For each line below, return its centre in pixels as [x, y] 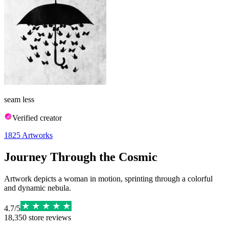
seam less [19, 99]
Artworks [37, 135]
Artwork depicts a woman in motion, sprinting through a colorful [108, 178]
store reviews [49, 217]
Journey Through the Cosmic [81, 157]
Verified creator [37, 118]
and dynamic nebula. [38, 188]
